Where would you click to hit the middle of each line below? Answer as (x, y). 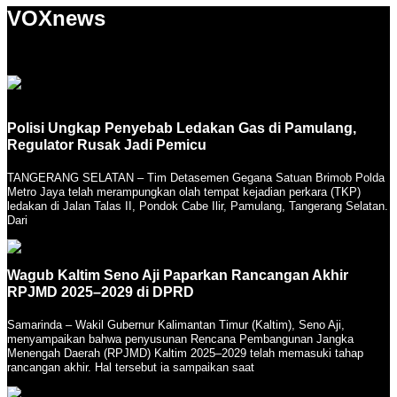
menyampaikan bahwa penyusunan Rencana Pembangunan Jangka (180, 339)
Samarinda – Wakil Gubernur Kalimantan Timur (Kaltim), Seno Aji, (176, 324)
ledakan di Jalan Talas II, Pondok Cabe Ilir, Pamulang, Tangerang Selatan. (198, 206)
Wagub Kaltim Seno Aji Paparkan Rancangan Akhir (178, 275)
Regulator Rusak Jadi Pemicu (107, 144)
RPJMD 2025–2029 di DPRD (101, 292)
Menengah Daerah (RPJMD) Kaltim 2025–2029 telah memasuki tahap (185, 353)
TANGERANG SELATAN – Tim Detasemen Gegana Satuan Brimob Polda (196, 177)
